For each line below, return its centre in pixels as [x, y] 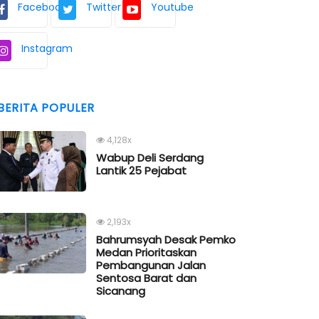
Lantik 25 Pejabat [141, 171]
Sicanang [121, 291]
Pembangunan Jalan [151, 266]
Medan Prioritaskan [146, 253]
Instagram [47, 49]
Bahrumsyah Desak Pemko [166, 240]
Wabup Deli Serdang [150, 158]
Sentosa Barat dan [146, 278]
